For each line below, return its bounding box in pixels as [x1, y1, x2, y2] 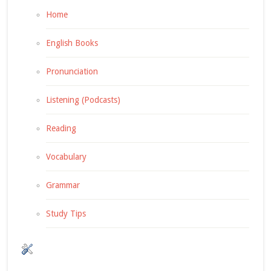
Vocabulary [45, 151, 87, 162]
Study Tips [45, 208, 86, 218]
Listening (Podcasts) [45, 94, 120, 105]
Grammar [45, 180, 80, 190]
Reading [45, 123, 76, 133]
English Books [45, 38, 98, 48]
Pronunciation [45, 66, 98, 76]
